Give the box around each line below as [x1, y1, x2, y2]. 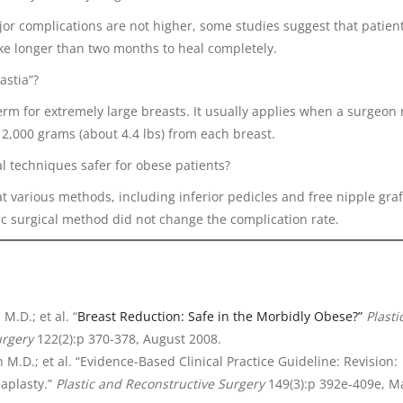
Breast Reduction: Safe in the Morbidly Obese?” [77, 307, 366, 325]
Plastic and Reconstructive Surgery [56, 374, 264, 392]
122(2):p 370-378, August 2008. [33, 329, 221, 347]
